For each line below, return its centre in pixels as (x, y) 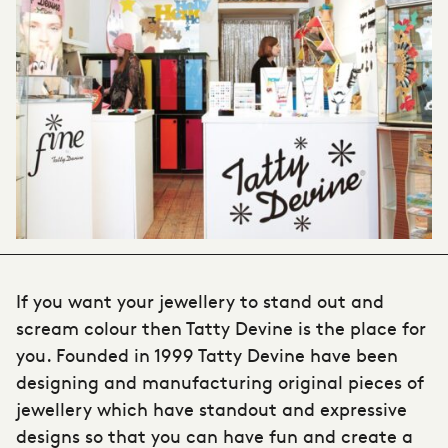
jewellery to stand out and (271, 300)
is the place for (359, 327)
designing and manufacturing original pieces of (220, 381)
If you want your (87, 300)
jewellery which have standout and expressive (211, 408)
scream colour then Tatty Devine (154, 327)
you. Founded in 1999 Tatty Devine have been (207, 354)
